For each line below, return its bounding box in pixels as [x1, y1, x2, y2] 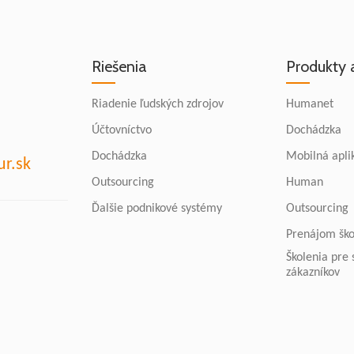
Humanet [286, 97, 333, 111]
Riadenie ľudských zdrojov [92, 97, 224, 111]
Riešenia [92, 56, 147, 76]
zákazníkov [286, 265, 340, 279]
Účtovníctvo [92, 123, 152, 137]
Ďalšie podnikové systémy [92, 201, 222, 215]
